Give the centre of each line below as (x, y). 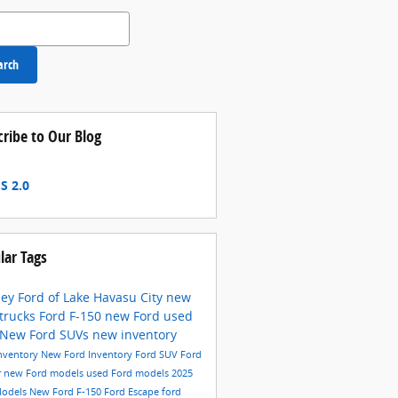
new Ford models (44, 373)
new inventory (134, 334)
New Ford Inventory (88, 354)
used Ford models (128, 373)
